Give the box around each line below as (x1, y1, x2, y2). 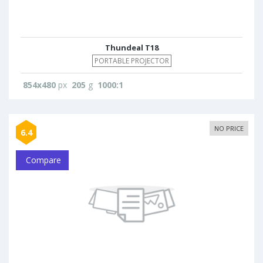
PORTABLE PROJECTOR (94, 56, 169, 66)
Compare (23, 154, 61, 166)
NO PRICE (214, 124, 244, 133)
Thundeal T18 (104, 42, 159, 53)
